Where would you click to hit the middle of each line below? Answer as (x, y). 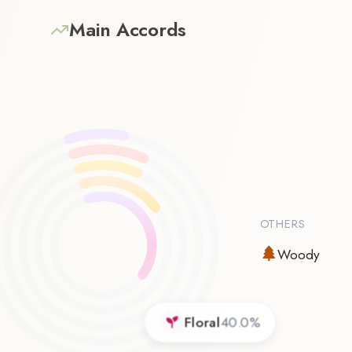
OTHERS (283, 224)
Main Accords (128, 30)
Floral (202, 322)
